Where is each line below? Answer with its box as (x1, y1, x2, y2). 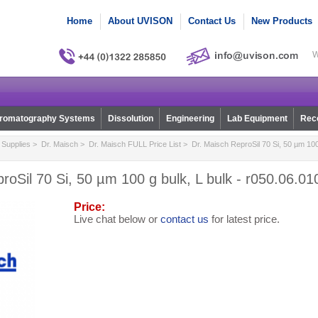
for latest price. (208, 214, 280, 226)
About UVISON (108, 16, 172, 26)
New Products (251, 16, 312, 26)
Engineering (165, 114, 214, 124)
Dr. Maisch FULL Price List (88, 140, 181, 149)
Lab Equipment (226, 114, 287, 124)
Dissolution (107, 114, 153, 124)
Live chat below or (73, 214, 160, 226)
